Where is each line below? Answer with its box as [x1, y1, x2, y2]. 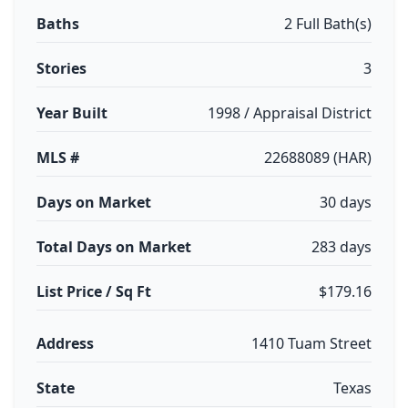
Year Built [36, 103, 107, 123]
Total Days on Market [36, 237, 191, 257]
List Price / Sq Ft [36, 281, 151, 301]
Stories [36, 58, 87, 78]
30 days [320, 192, 372, 212]
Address [36, 333, 94, 353]
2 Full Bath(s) [284, 14, 372, 34]
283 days [311, 237, 372, 257]
